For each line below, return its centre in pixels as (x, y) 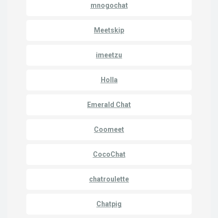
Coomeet (109, 130)
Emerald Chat (109, 105)
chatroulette (109, 179)
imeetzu (109, 55)
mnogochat (109, 6)
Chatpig (109, 204)
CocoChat (109, 154)
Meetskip (109, 30)
